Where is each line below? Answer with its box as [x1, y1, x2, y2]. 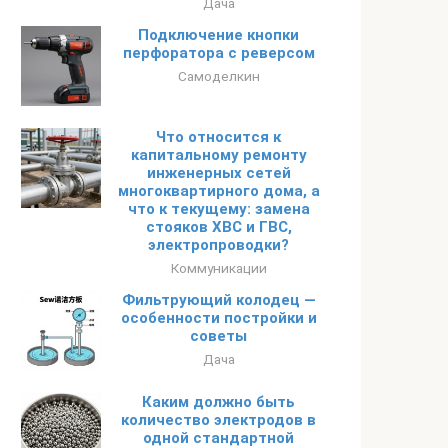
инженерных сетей [146, 164, 291, 182]
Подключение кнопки [138, 26, 299, 44]
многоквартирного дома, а [117, 182, 320, 200]
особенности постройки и [120, 309, 317, 327]
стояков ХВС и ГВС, [145, 218, 292, 236]
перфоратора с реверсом [122, 44, 315, 62]
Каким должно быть [142, 393, 295, 411]
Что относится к [156, 128, 281, 146]
